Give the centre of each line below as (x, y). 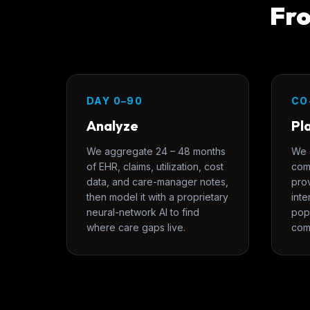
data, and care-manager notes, (157, 182)
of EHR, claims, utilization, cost (155, 166)
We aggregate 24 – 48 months (156, 151)
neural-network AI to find (143, 212)
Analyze (112, 126)
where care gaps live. (136, 227)
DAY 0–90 (115, 101)
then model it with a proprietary (157, 197)
